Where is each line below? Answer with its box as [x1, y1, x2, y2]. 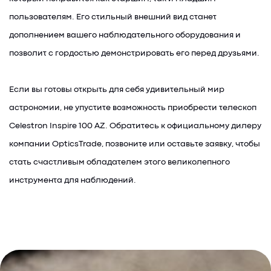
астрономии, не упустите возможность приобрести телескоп [9, 104, 256, 111]
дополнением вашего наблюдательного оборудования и [9, 31, 241, 39]
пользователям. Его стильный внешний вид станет [9, 13, 217, 21]
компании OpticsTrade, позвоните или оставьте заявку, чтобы [9, 140, 260, 148]
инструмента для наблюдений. [9, 177, 136, 184]
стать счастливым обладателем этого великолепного [9, 158, 230, 166]
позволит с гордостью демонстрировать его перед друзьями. [9, 50, 260, 57]
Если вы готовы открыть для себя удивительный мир [9, 86, 224, 93]
